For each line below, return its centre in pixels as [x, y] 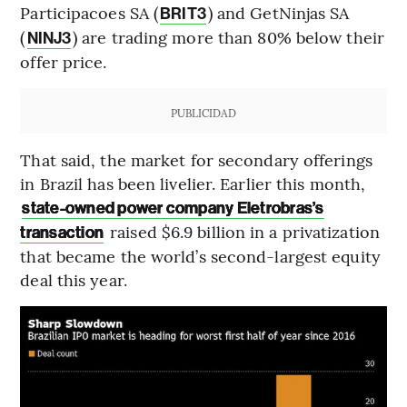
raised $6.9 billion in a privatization [243, 231]
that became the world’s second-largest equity [200, 255]
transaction [62, 232]
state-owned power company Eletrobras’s [173, 208]
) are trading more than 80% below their [228, 36]
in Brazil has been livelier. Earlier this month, [193, 183]
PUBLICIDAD [203, 112]
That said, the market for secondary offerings [196, 159]
